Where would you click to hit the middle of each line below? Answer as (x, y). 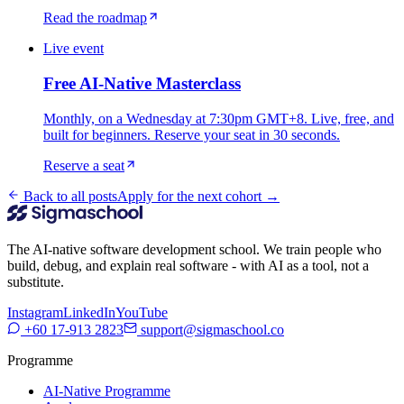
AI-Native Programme (107, 390)
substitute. (36, 281)
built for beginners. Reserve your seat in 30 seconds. (192, 134)
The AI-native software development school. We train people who (194, 249)
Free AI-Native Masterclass (142, 84)
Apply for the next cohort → (198, 196)
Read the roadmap (95, 18)
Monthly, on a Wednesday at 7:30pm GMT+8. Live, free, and (219, 118)
